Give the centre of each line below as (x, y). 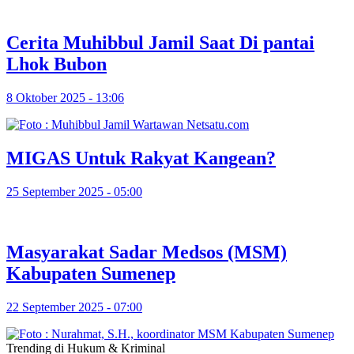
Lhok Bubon (56, 64)
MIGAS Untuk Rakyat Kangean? (141, 158)
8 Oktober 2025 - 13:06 (65, 98)
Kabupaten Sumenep (91, 273)
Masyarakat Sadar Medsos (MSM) (147, 252)
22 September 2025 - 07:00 (74, 307)
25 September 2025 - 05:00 (74, 191)
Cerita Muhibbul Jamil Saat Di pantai (160, 43)
